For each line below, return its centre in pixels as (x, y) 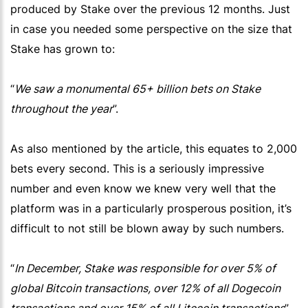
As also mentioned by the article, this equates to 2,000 (154, 149)
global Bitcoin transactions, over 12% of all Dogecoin (145, 288)
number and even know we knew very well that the (143, 189)
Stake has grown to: (63, 49)
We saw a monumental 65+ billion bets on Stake (137, 89)
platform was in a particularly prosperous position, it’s (151, 209)
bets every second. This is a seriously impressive (137, 169)
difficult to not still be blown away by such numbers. (147, 229)
